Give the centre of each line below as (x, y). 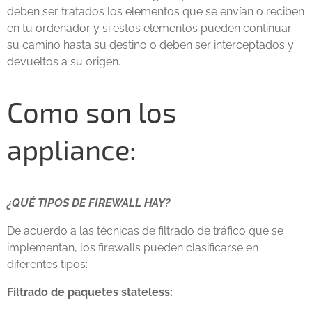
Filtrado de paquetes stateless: (90, 292)
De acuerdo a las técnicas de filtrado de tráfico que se (145, 231)
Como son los (92, 111)
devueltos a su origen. (64, 62)
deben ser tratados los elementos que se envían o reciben (156, 11)
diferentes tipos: (47, 264)
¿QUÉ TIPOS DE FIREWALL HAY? (89, 203)
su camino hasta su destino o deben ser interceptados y (150, 45)
